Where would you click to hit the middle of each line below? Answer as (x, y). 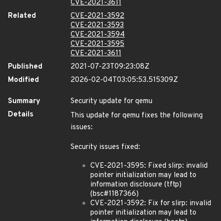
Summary (24, 101)
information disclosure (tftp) (136, 185)
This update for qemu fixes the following (137, 116)
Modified (23, 80)
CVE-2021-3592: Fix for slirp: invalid (151, 203)
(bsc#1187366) (114, 194)
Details (21, 115)
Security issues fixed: (105, 147)
